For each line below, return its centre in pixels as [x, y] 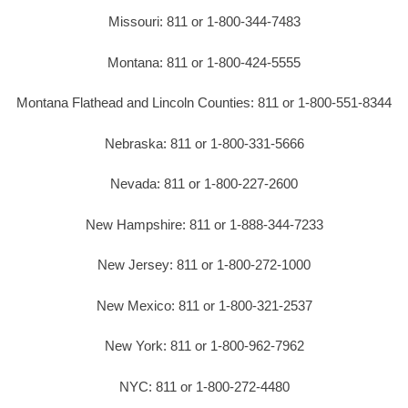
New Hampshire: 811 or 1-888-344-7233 [204, 224]
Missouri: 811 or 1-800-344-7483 [204, 22]
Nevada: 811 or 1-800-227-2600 [204, 184]
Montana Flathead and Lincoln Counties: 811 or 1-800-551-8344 [204, 103]
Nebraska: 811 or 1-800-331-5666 [204, 143]
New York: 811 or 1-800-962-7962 [204, 346]
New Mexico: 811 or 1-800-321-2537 [204, 305]
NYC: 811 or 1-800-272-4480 [204, 386]
